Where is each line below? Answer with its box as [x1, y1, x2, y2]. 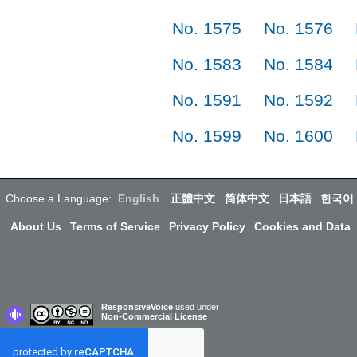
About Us [10, 219, 61, 233]
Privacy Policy [168, 219, 245, 233]
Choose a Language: [6, 191, 112, 205]
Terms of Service [69, 219, 160, 233]
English [118, 191, 160, 205]
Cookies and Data [254, 219, 351, 233]
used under [175, 301, 219, 312]
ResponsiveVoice [101, 301, 173, 312]
